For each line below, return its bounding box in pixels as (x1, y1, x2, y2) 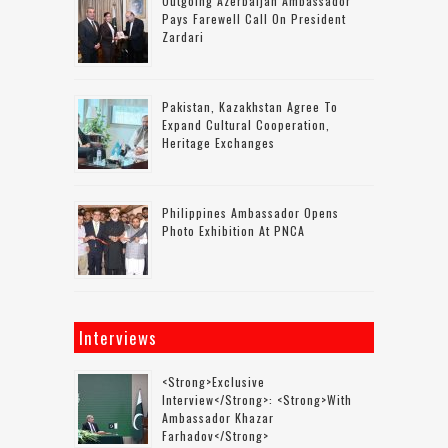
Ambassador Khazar (162, 408, 274, 426)
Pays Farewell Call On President (162, 9, 346, 27)
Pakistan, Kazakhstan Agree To (162, 97, 338, 115)
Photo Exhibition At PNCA (162, 221, 305, 239)
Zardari (162, 27, 204, 45)
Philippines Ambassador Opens (162, 203, 339, 221)
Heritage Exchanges (162, 133, 275, 151)
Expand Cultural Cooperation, (162, 115, 330, 133)
